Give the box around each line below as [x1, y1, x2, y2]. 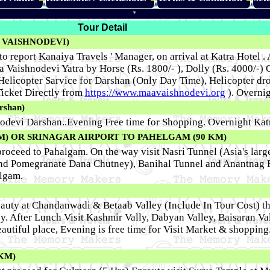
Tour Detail [78, 22, 127, 33]
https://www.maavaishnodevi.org [84, 87, 225, 99]
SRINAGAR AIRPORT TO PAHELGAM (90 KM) [24, 132, 227, 142]
